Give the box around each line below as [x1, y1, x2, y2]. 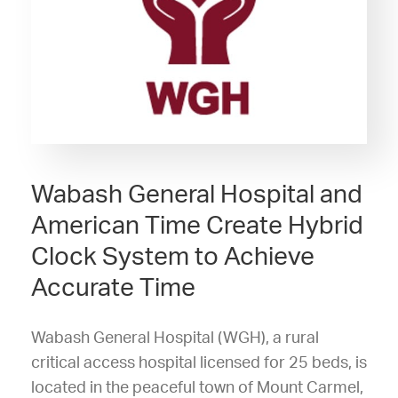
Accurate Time [31, 275, 195, 300]
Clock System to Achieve [31, 243, 314, 269]
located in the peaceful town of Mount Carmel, [31, 379, 363, 396]
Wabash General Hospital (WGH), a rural [31, 330, 319, 346]
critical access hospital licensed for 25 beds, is [31, 354, 367, 371]
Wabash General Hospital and [31, 181, 362, 207]
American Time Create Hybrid [31, 212, 363, 238]
